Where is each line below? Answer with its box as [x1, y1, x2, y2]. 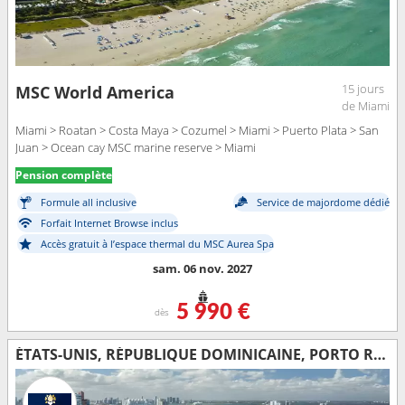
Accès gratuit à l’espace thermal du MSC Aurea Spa [41, 237, 274, 251]
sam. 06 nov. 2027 [153, 259, 252, 277]
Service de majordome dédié [257, 195, 390, 210]
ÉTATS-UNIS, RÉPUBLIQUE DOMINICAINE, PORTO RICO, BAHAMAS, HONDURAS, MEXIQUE [373, 344, 386, 364]
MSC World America [15, 80, 174, 103]
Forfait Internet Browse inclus [41, 216, 178, 231]
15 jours [342, 80, 384, 97]
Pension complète [15, 166, 112, 183]
